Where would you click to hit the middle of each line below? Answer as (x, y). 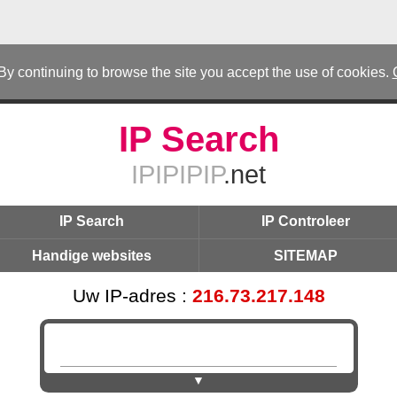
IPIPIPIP (177, 175)
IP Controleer (306, 222)
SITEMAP (306, 255)
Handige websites (91, 255)
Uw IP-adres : (132, 296)
